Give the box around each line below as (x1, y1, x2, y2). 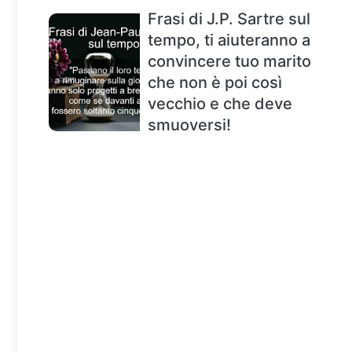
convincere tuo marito (148, 52, 311, 71)
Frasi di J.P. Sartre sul (148, 9, 310, 29)
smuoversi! (148, 115, 231, 135)
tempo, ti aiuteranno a (148, 31, 310, 50)
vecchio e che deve (148, 94, 292, 114)
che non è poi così (148, 73, 282, 93)
